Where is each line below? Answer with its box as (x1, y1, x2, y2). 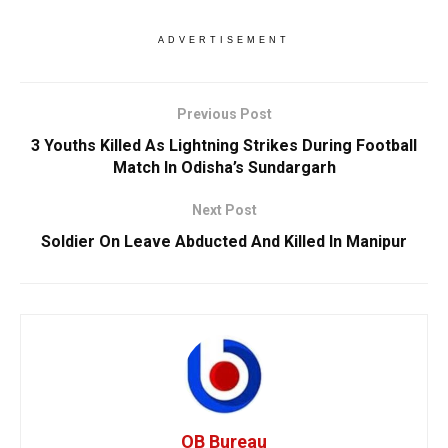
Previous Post (176, 106, 272, 123)
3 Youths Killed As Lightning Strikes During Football (31, 136, 417, 156)
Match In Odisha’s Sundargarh (112, 158, 336, 178)
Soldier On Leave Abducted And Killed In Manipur (41, 232, 407, 252)
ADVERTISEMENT (158, 35, 290, 46)
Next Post (191, 202, 257, 219)
